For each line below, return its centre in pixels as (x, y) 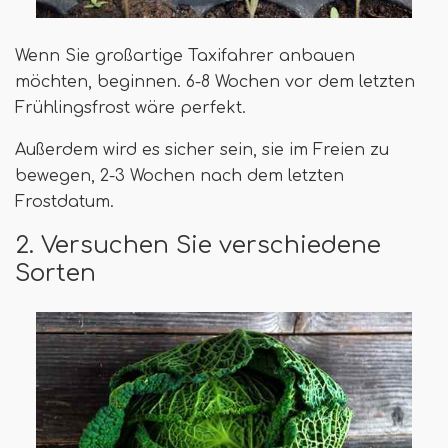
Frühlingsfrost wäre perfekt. (130, 108)
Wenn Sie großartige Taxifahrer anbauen (185, 56)
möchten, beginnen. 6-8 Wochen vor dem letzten (215, 82)
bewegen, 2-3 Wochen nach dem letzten (179, 176)
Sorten (55, 273)
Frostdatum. (64, 202)
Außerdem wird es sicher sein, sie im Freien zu (202, 150)
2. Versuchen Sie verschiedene (198, 245)
